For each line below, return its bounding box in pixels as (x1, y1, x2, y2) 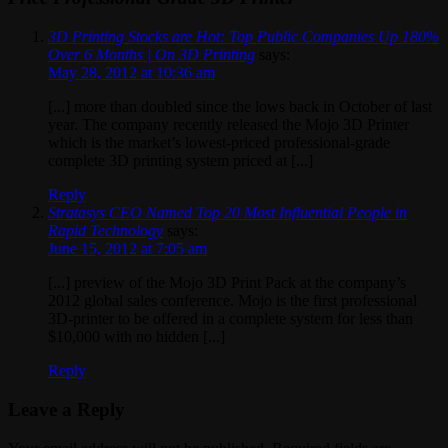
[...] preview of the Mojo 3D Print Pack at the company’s (48, 274, 406, 292)
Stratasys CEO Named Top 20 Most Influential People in (48, 204, 407, 222)
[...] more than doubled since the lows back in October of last (48, 98, 432, 116)
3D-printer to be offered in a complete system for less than (48, 310, 413, 328)
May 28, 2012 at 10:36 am (48, 64, 215, 82)
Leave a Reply (8, 398, 125, 420)
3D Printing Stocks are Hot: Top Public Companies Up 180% (48, 28, 439, 46)
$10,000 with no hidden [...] (48, 328, 225, 346)
